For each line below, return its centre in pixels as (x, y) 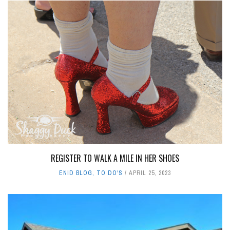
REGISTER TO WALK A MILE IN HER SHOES (115, 158)
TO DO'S (110, 173)
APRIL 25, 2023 (150, 173)
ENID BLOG (76, 173)
